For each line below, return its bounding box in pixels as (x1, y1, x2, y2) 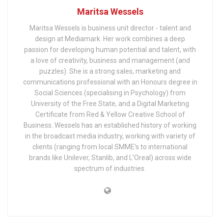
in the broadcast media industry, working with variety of (25, 132, 195, 140)
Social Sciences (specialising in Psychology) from (34, 88, 186, 97)
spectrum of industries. (74, 164, 146, 172)
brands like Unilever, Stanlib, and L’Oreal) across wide (28, 153, 192, 162)
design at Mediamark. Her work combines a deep (35, 34, 185, 43)
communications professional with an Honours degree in (23, 78, 197, 86)
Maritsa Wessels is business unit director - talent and (29, 24, 191, 32)
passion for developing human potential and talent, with (24, 45, 196, 54)
